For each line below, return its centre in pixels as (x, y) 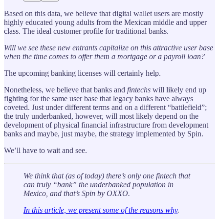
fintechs (139, 89)
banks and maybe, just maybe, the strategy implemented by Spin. (104, 133)
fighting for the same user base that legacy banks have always (99, 98)
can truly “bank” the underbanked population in (99, 184)
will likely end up (178, 89)
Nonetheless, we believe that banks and (66, 89)
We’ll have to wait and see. (45, 150)
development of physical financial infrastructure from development (106, 125)
